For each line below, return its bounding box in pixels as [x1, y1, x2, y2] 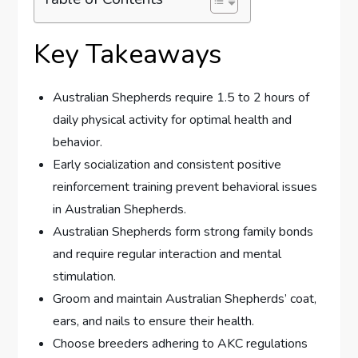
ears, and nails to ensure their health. [53, 312, 255, 330]
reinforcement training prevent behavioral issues [53, 177, 318, 196]
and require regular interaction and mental [53, 245, 282, 263]
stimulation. [53, 267, 117, 285]
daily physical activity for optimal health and [53, 110, 292, 129]
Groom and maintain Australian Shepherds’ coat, [53, 289, 317, 308]
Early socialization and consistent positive [53, 155, 282, 173]
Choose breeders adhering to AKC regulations [53, 334, 308, 352]
